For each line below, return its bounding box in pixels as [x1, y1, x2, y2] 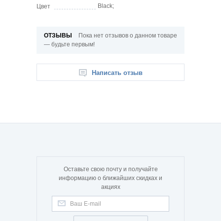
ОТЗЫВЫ [44, 32, 74, 39]
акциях [101, 184, 120, 191]
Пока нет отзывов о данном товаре [78, 32, 177, 39]
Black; [98, 2, 114, 10]
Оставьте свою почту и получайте [63, 166, 158, 173]
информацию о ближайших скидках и [59, 175, 162, 182]
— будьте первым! [44, 41, 95, 48]
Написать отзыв [91, 69, 143, 77]
